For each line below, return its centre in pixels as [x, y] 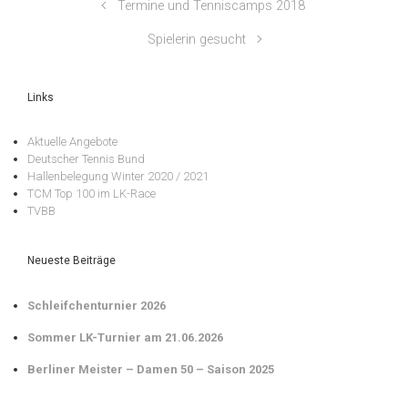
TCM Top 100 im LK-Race [92, 194]
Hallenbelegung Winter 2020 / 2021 [118, 177]
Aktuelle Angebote [72, 142]
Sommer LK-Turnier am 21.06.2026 [125, 337]
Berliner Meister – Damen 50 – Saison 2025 [151, 369]
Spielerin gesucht [197, 40]
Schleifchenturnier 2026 [97, 305]
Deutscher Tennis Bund [86, 159]
